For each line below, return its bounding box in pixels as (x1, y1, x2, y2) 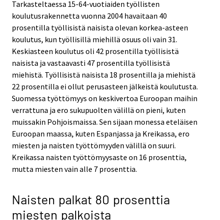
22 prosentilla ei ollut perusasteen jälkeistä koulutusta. (12, 81, 198, 91)
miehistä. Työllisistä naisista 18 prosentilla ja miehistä (12, 69, 195, 80)
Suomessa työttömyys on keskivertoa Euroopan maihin (12, 93, 197, 103)
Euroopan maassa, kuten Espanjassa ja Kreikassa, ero (12, 128, 190, 138)
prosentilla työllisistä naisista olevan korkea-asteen (12, 22, 188, 32)
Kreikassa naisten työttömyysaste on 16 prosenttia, (12, 152, 187, 162)
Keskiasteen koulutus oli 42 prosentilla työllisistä (12, 46, 179, 56)
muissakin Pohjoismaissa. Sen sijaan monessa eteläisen (12, 116, 197, 127)
